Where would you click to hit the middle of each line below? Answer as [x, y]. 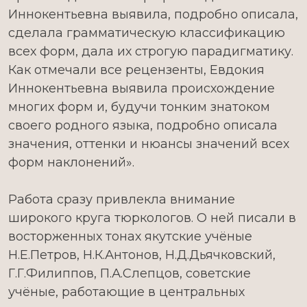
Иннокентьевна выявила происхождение [142, 88]
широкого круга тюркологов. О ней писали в [152, 218]
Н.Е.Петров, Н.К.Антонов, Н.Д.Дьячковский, [142, 255]
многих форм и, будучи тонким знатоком [139, 107]
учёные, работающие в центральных [126, 292]
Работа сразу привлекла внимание [122, 199]
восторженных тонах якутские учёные [130, 236]
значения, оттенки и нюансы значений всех [149, 144]
